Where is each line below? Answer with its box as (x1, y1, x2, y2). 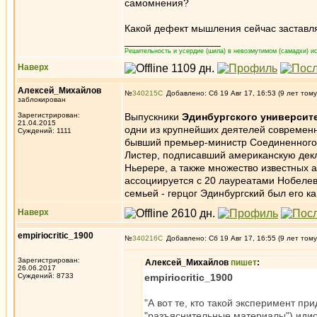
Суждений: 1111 (18, 127, 71, 134)
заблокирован (18, 96, 66, 103)
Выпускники (125, 111, 182, 122)
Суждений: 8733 (18, 272, 74, 279)
